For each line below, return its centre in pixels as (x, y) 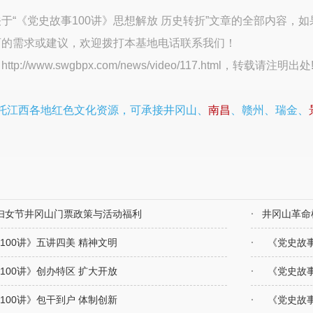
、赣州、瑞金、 (270, 110)
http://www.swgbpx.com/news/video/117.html (112, 65)
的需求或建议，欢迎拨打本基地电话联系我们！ (119, 43)
